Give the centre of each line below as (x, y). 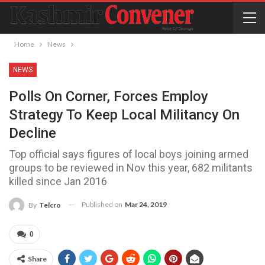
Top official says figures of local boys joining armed (129, 154)
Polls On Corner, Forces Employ (109, 96)
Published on (103, 204)
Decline (33, 133)
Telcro (50, 205)
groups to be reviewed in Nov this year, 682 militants (131, 168)
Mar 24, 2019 (146, 204)
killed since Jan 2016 (58, 181)
